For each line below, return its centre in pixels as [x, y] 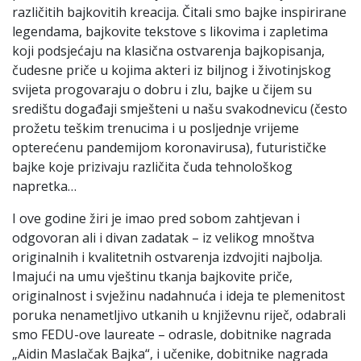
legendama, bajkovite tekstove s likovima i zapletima [170, 31]
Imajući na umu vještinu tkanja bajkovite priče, [152, 276]
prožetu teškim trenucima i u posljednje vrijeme [156, 128]
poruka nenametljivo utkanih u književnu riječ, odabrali [179, 315]
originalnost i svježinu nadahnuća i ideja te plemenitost [178, 295]
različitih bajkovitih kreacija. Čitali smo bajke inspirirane [179, 12]
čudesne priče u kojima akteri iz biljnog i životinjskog [172, 70]
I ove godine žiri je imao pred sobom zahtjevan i [156, 218]
